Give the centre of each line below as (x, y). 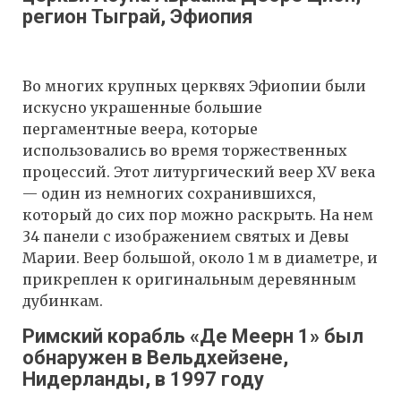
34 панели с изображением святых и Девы (186, 236)
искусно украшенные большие (142, 107)
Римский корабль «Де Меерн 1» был (193, 336)
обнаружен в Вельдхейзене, (155, 357)
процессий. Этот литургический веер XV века (199, 171)
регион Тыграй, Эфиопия (138, 17)
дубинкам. (63, 300)
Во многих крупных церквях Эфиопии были (194, 85)
